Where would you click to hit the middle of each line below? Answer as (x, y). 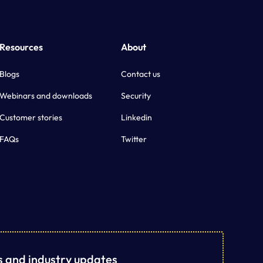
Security (136, 96)
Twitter (134, 139)
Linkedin (136, 118)
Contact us (140, 74)
